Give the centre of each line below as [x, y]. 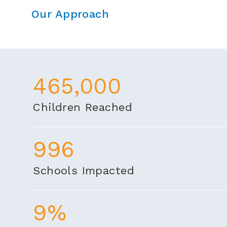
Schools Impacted [84, 171]
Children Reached [83, 107]
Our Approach [70, 14]
